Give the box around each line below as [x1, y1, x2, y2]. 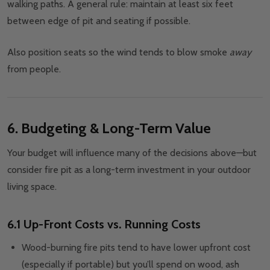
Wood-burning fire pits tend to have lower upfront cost [22, 242, 251, 254]
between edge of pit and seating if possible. [7, 15, 193, 27]
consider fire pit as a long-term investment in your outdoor [7, 164, 251, 176]
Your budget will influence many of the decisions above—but [7, 147, 257, 159]
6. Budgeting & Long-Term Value [7, 119, 211, 137]
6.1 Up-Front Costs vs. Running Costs [7, 217, 201, 232]
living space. [7, 181, 57, 193]
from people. [7, 63, 61, 75]
